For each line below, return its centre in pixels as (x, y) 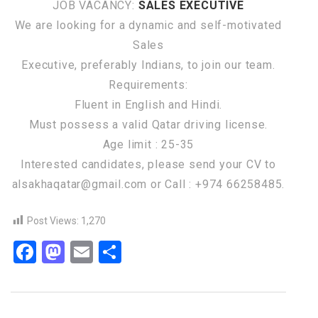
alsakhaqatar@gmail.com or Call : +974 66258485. (148, 184)
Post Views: (53, 220)
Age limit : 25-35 (148, 144)
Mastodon (115, 252)
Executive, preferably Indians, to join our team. (148, 65)
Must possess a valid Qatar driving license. (148, 124)
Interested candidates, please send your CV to (148, 164)
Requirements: (148, 84)
